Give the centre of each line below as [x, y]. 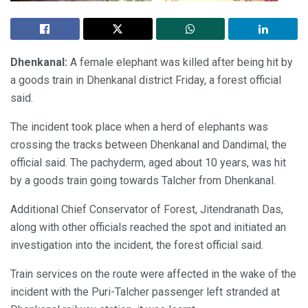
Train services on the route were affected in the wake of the [153, 274]
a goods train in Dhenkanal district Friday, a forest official [146, 80]
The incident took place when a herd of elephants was [139, 127]
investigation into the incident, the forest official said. [137, 245]
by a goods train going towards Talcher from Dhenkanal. [143, 181]
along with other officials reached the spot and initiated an [148, 228]
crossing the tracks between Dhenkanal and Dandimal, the [148, 145]
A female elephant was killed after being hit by [180, 63]
